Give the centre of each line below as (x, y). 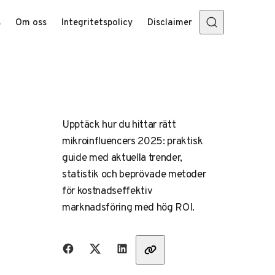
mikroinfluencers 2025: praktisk (133, 141)
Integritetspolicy (97, 22)
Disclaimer (170, 22)
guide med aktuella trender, (122, 157)
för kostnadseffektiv (107, 191)
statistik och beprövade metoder (134, 174)
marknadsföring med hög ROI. (128, 207)
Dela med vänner (95, 244)
